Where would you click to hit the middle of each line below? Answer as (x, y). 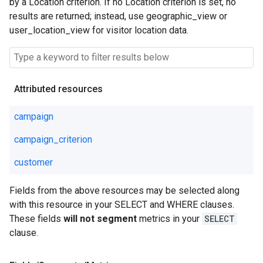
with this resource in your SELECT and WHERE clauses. (122, 205)
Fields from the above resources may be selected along (124, 190)
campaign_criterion (53, 139)
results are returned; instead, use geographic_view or (118, 16)
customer (33, 162)
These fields (36, 219)
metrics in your (169, 219)
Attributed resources (58, 89)
